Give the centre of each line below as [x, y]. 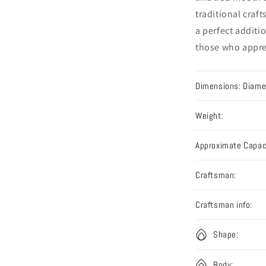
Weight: [210, 115]
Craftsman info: [224, 205]
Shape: [226, 234]
